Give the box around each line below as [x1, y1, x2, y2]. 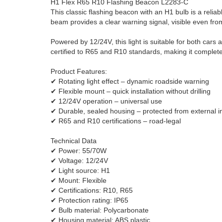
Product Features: [51, 67, 107, 75]
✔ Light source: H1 [51, 166, 110, 174]
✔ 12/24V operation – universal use [51, 97, 162, 105]
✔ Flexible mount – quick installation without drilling [51, 87, 211, 95]
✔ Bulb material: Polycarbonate [51, 206, 149, 214]
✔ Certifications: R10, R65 [51, 186, 133, 194]
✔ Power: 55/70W [51, 147, 107, 155]
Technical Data [51, 137, 97, 145]
